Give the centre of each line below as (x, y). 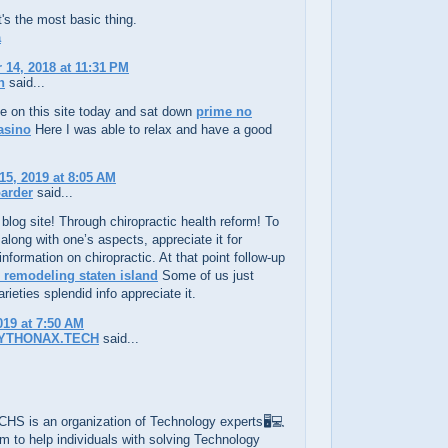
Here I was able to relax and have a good (151, 129)
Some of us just (206, 275)
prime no (224, 111)
